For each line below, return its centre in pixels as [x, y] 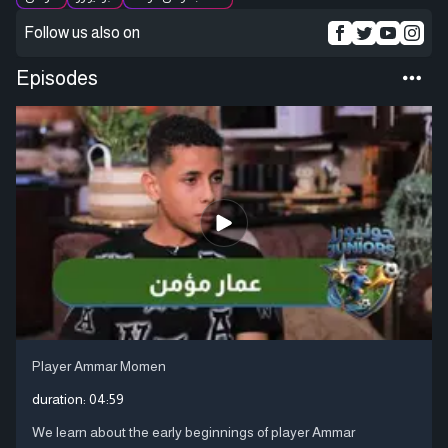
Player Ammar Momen [99, 365]
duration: [60, 398]
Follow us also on [82, 32]
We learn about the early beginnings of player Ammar [193, 431]
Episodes [57, 78]
